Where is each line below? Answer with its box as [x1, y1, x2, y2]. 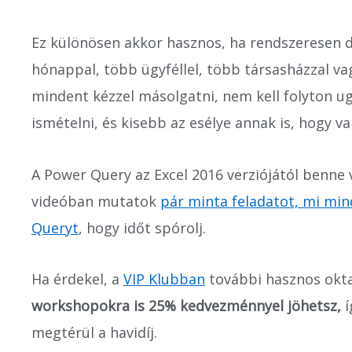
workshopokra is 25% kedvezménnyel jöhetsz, [31, 296, 341, 315]
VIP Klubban [123, 269, 205, 288]
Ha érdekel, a [31, 269, 123, 288]
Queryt [31, 218, 79, 237]
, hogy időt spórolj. [79, 218, 206, 237]
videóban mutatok [31, 191, 160, 211]
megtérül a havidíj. [31, 323, 157, 342]
